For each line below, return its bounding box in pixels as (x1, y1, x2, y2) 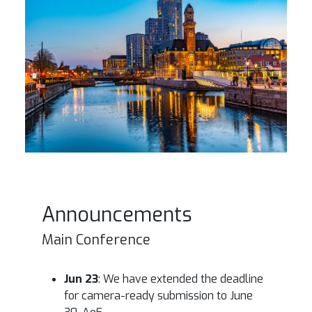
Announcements (42, 201, 192, 228)
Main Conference (42, 230, 150, 249)
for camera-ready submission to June (64, 288, 253, 303)
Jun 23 (64, 271, 98, 286)
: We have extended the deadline (98, 271, 263, 286)
